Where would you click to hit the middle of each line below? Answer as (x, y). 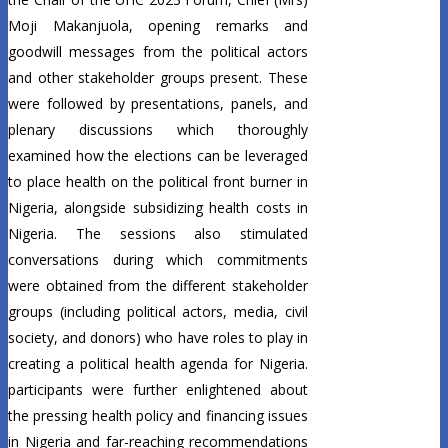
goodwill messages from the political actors (158, 52)
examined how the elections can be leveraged (158, 156)
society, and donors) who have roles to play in (158, 338)
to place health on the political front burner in (158, 182)
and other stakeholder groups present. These (158, 78)
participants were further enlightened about (158, 390)
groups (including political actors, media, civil (158, 312)
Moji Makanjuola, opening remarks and (158, 26)
